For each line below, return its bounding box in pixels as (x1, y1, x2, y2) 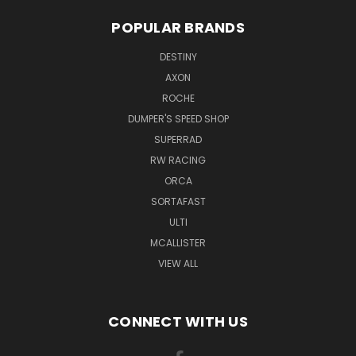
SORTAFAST (150, 194, 206, 208)
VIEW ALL (158, 256, 198, 270)
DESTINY (159, 49, 197, 64)
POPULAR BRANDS (111, 17, 245, 37)
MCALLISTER (150, 235, 206, 250)
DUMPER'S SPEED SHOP (127, 111, 229, 126)
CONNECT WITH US (108, 311, 248, 331)
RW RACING (150, 153, 206, 167)
